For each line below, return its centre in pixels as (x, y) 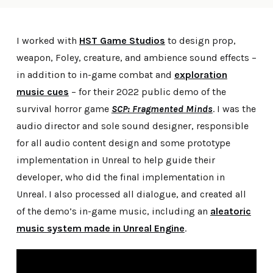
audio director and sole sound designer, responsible (132, 126)
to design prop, (200, 41)
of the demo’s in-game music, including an (113, 211)
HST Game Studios (122, 41)
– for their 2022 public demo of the (147, 92)
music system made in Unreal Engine (100, 228)
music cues (42, 92)
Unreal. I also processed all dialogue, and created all (131, 194)
